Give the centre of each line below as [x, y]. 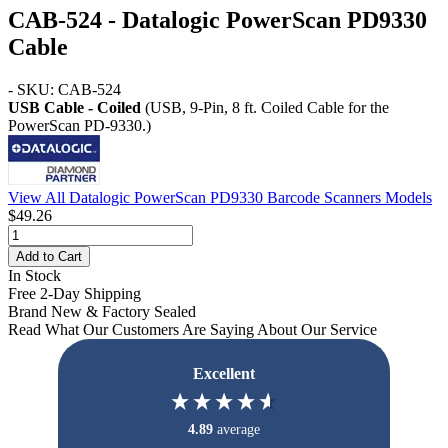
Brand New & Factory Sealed [102, 311]
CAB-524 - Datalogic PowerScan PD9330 [217, 19]
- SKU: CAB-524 [64, 89]
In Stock [34, 275]
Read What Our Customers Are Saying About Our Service [192, 329]
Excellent [224, 373]
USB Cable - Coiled [74, 107]
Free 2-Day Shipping [74, 293]
